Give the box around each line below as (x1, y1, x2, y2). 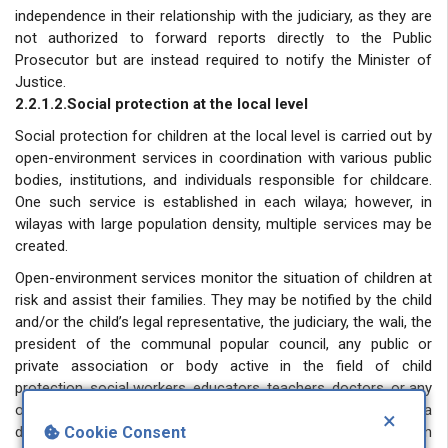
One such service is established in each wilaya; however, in (15, 192, 432, 211)
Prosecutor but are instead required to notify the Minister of (15, 50, 432, 69)
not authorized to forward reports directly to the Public (15, 28, 432, 47)
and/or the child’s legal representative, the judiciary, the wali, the (15, 312, 432, 331)
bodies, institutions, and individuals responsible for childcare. (15, 170, 432, 189)
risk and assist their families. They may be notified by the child (15, 290, 432, 309)
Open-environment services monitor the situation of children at (15, 268, 432, 287)
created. (15, 236, 68, 255)
